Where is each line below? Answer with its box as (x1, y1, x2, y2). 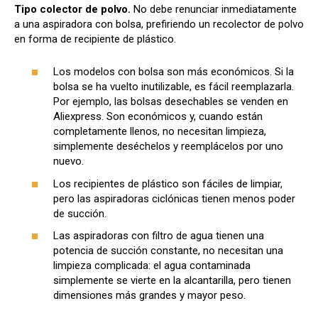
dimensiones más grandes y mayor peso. (53, 289, 246, 302)
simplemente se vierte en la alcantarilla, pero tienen (53, 274, 291, 287)
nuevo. (53, 155, 84, 168)
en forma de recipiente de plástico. (14, 32, 176, 45)
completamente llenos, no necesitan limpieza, (53, 125, 266, 138)
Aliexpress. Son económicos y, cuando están (53, 110, 263, 124)
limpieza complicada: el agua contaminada (53, 259, 251, 273)
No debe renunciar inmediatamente (133, 2, 297, 16)
